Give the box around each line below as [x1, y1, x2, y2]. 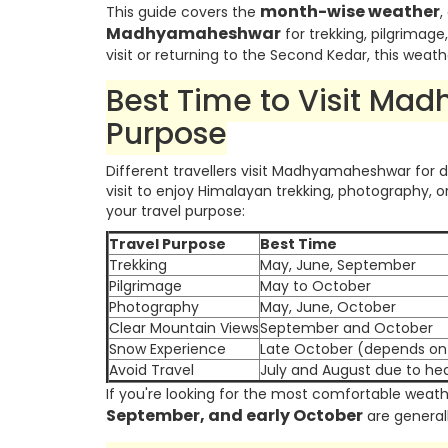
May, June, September [260, 255, 416, 275]
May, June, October [260, 297, 396, 317]
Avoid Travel [109, 360, 194, 380]
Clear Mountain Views [109, 318, 259, 338]
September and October [260, 318, 433, 338]
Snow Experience [109, 339, 226, 359]
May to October [260, 276, 371, 296]
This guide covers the [106, 2, 260, 22]
